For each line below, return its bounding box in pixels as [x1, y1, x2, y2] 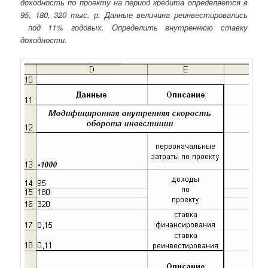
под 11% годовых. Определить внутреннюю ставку [20, 21, 248, 33]
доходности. [20, 33, 68, 45]
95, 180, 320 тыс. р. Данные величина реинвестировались [20, 8, 248, 20]
